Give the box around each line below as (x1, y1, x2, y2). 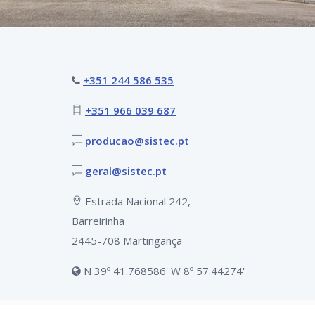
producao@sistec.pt (85, 134, 189, 148)
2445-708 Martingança (72, 233, 182, 247)
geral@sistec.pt (85, 164, 167, 178)
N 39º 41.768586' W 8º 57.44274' (81, 264, 245, 278)
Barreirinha (72, 214, 124, 228)
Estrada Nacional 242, (82, 194, 191, 208)
